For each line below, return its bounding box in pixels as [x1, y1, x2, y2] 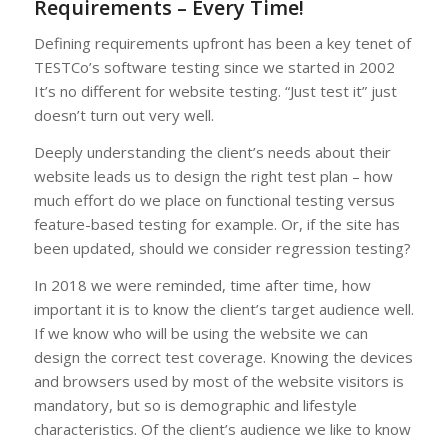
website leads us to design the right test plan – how [33, 166, 393, 187]
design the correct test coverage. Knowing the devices [33, 346, 413, 367]
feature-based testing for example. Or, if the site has [33, 214, 400, 235]
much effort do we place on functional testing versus [33, 190, 395, 211]
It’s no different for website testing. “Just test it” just [33, 81, 397, 102]
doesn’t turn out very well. [33, 105, 214, 126]
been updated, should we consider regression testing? [33, 238, 411, 259]
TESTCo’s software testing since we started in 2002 [33, 57, 395, 78]
